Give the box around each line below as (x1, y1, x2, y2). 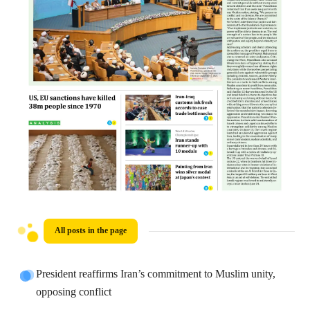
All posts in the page (55, 224, 127, 239)
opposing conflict (36, 283, 112, 302)
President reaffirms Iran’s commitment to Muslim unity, (36, 265, 276, 284)
